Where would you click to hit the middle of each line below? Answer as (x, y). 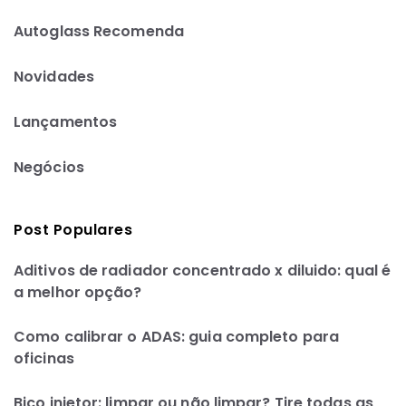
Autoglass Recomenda (99, 31)
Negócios (49, 167)
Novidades (54, 76)
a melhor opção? (78, 292)
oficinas (44, 358)
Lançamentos (66, 121)
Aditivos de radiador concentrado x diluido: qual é (203, 270)
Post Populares (73, 230)
